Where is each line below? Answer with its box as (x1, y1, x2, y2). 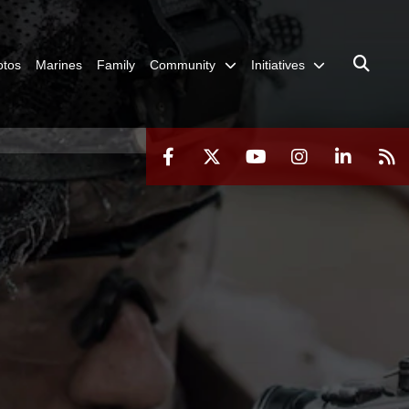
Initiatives (250, 58, 305, 72)
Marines (36, 58, 82, 72)
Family (97, 58, 135, 72)
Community (150, 58, 215, 72)
